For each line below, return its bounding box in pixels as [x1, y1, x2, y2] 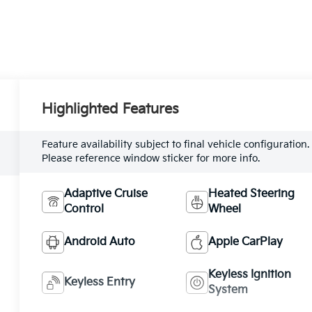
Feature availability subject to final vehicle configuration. [42, 138, 310, 150]
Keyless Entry [64, 275, 136, 289]
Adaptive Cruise [64, 187, 148, 201]
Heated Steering [208, 187, 295, 201]
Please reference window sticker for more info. [42, 152, 260, 164]
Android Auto [64, 235, 136, 249]
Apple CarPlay [208, 235, 283, 249]
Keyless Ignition [208, 267, 291, 281]
